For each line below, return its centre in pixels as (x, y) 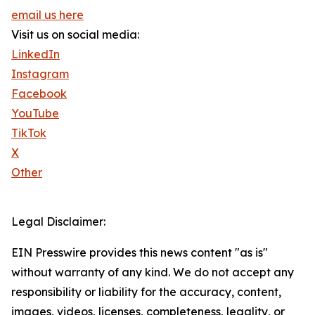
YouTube (35, 114)
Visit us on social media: (75, 35)
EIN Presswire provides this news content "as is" (140, 253)
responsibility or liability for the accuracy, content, (146, 292)
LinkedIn (36, 54)
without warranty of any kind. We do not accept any (153, 272)
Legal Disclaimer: (58, 222)
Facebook (39, 94)
